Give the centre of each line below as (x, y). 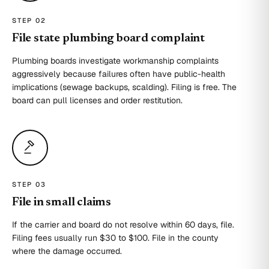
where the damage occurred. (67, 251)
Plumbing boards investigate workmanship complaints (115, 61)
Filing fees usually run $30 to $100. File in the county (115, 238)
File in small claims (62, 202)
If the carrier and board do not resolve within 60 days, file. (123, 225)
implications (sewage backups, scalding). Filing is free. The (124, 87)
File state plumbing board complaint (108, 38)
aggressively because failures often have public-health (119, 74)
